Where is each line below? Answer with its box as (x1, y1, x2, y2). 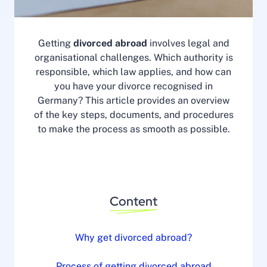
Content (110, 193, 157, 209)
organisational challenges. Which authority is (34, 52, 233, 63)
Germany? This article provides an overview (38, 95, 229, 106)
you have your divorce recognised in (54, 80, 213, 92)
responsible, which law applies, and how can (36, 66, 231, 77)
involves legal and (147, 38, 229, 49)
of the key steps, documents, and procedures (33, 109, 234, 120)
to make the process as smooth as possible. (37, 123, 230, 135)
